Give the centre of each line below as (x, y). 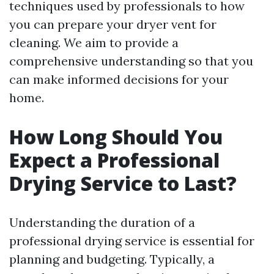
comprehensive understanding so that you (131, 61)
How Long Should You (116, 137)
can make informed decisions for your (119, 79)
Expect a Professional (114, 160)
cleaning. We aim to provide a (94, 43)
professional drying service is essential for (132, 241)
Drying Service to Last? (123, 183)
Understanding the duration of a (102, 222)
